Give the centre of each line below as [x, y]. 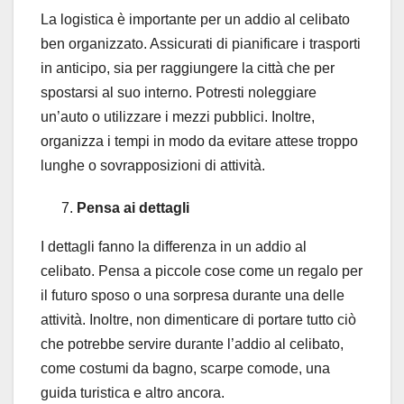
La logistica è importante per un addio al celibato [195, 20]
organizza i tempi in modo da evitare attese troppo [199, 142]
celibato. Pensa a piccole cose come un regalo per [202, 271]
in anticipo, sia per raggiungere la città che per [188, 69]
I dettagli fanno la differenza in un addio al [174, 247]
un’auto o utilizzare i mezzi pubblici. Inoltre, [178, 117]
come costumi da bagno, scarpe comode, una [185, 369]
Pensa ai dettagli [133, 208]
